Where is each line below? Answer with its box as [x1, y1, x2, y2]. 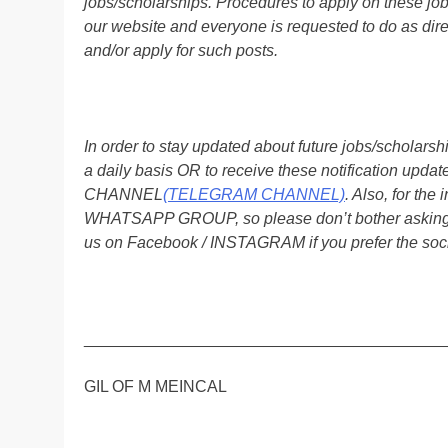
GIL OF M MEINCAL [84, 377, 227, 395]
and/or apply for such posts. [84, 41, 278, 59]
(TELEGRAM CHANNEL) [163, 185, 345, 203]
